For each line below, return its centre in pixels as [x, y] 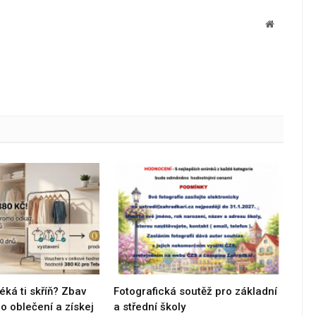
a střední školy [150, 307]
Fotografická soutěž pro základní [196, 292]
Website [289, 24]
